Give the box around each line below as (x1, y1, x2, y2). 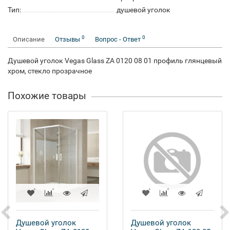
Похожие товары (8, 90, 86, 102)
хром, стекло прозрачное (8, 67, 92, 75)
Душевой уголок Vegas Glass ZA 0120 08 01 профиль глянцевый (8, 56, 222, 65)
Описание (13, 35, 45, 43)
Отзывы (55, 35, 82, 43)
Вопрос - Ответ (95, 35, 142, 43)
